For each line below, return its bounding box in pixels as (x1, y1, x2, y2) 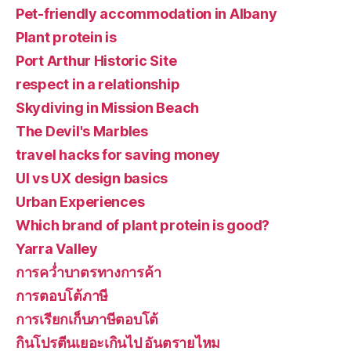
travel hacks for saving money (16, 147, 221, 163)
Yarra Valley (16, 241, 98, 257)
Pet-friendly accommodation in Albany (16, 5, 277, 22)
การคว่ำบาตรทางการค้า (16, 264, 161, 280)
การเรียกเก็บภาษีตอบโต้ (16, 311, 159, 327)
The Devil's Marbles (16, 123, 148, 139)
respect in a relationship (16, 76, 180, 92)
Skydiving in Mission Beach (16, 100, 199, 116)
